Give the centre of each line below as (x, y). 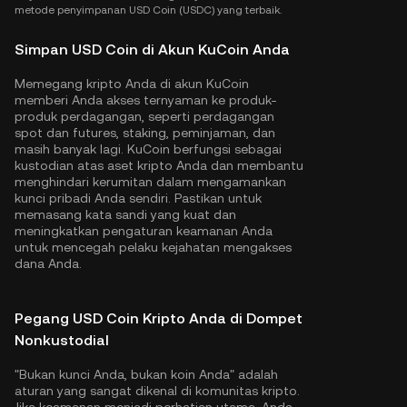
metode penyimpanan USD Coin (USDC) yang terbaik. (148, 10)
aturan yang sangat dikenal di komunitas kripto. (157, 391)
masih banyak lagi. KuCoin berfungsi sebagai (148, 149)
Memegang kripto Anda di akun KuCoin (132, 84)
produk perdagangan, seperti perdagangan (144, 116)
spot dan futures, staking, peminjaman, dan (145, 133)
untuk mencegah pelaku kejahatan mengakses (153, 247)
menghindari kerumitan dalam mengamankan (150, 182)
